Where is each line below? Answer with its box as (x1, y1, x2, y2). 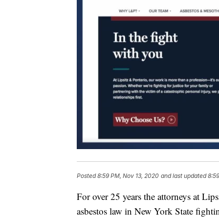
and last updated (161, 172, 206, 180)
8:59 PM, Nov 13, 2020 (97, 172, 159, 180)
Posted (77, 172, 97, 180)
